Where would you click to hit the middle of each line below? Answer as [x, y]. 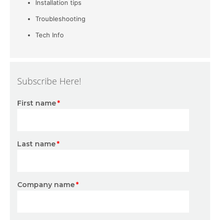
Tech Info [50, 35]
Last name [36, 144]
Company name [46, 184]
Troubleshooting [60, 18]
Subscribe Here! [49, 81]
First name [37, 103]
